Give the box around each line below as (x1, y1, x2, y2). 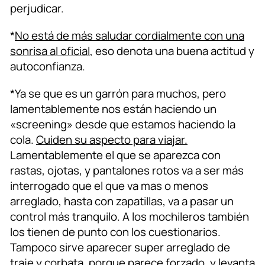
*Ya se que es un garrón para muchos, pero (10, 86, 226, 102)
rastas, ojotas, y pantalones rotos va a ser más (10, 163, 244, 179)
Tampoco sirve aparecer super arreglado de (10, 240, 230, 256)
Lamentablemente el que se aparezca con (10, 147, 221, 163)
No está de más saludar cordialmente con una (15, 28, 244, 44)
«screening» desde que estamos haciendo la (10, 117, 235, 132)
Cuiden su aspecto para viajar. (36, 132, 188, 148)
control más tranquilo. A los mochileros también (10, 209, 249, 225)
